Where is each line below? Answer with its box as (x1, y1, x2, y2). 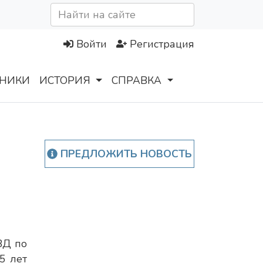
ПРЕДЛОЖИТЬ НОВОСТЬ (57, 147, 192, 161)
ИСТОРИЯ (39, 73, 90, 88)
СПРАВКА (112, 73, 162, 88)
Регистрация (130, 37, 194, 52)
